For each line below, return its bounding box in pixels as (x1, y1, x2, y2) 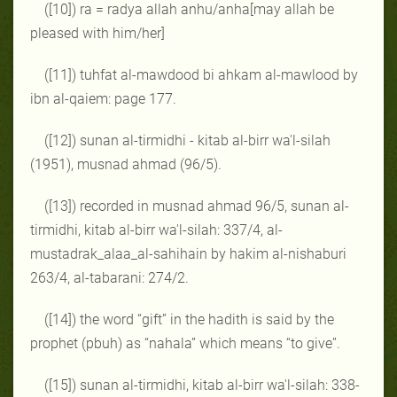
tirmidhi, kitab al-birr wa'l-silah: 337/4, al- (30, 221, 283, 238)
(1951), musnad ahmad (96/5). (30, 155, 222, 173)
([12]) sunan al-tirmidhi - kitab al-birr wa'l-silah (44, 131, 331, 149)
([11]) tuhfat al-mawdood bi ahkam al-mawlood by (44, 66, 358, 83)
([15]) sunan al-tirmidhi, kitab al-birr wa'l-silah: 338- (44, 376, 360, 393)
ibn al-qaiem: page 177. (30, 90, 176, 107)
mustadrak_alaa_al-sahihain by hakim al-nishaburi (30, 245, 346, 262)
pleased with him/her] (30, 24, 165, 42)
